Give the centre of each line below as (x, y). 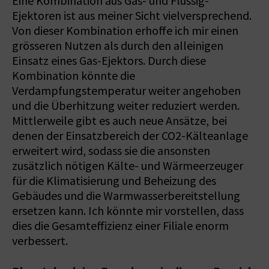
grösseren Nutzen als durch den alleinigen (118, 46)
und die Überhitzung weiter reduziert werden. (126, 106)
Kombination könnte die (74, 76)
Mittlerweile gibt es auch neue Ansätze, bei (119, 121)
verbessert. (40, 241)
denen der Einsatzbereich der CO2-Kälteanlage (130, 136)
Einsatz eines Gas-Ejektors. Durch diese (109, 61)
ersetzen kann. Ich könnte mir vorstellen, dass (128, 211)
